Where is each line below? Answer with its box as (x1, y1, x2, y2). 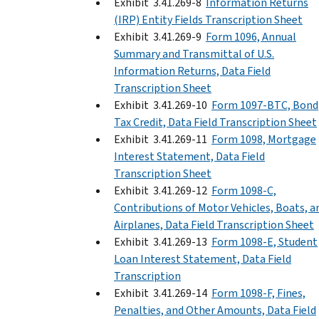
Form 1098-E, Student (211, 234, 318, 249)
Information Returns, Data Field (114, 63, 271, 78)
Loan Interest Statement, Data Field (114, 251, 291, 266)
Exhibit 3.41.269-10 (114, 97, 211, 113)
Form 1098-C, (211, 182, 276, 198)
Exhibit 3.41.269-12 (114, 182, 211, 198)
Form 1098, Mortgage (211, 131, 316, 147)
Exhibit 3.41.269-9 (114, 28, 206, 44)
